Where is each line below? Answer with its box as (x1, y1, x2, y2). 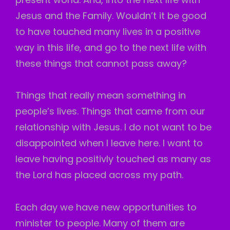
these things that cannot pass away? (15, 56, 187, 70)
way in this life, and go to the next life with (15, 41, 206, 54)
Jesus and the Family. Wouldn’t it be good (15, 9, 206, 22)
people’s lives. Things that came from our (15, 105, 205, 118)
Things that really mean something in (15, 89, 186, 102)
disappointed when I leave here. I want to (15, 137, 203, 149)
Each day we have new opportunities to (15, 200, 197, 214)
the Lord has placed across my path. (15, 168, 183, 181)
